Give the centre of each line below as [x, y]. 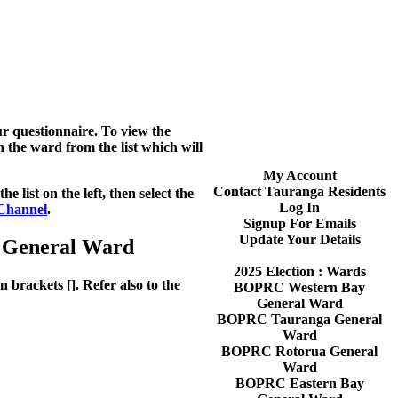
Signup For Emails [299, 223]
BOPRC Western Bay [299, 287]
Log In [299, 207]
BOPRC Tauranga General [299, 319]
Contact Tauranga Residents [299, 191]
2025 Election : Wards [299, 271]
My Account [299, 175]
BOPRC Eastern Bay [299, 383]
